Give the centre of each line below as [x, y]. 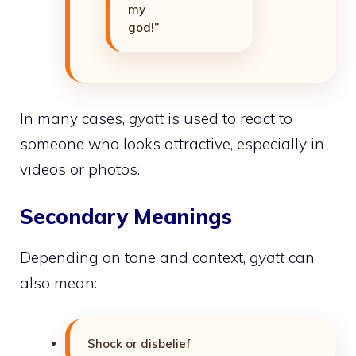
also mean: [58, 283]
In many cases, [74, 118]
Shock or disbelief [139, 343]
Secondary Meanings [126, 217]
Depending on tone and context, [135, 258]
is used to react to [228, 118]
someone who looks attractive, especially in [172, 143]
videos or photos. [80, 169]
